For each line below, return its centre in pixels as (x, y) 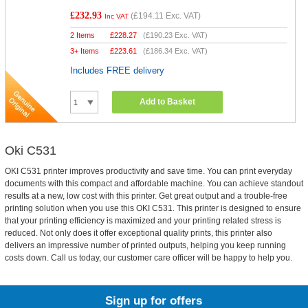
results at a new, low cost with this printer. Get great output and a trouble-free (146, 196)
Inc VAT (117, 16)
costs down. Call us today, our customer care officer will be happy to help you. (148, 258)
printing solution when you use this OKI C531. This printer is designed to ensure (153, 208)
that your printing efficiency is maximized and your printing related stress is (143, 221)
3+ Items (85, 51)
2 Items (83, 35)
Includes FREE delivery (118, 70)
